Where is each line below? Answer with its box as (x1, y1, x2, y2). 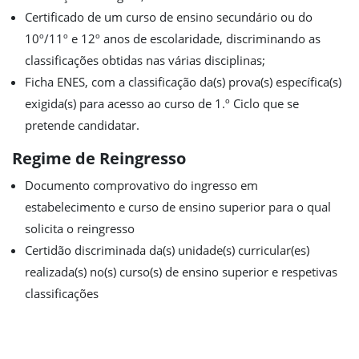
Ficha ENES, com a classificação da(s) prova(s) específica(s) (25, 74, 341, 90)
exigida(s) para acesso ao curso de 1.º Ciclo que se (25, 95, 299, 111)
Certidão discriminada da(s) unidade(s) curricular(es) (25, 242, 309, 258)
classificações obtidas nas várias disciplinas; (25, 52, 265, 68)
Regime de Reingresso (12, 147, 186, 169)
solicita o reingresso (25, 220, 135, 236)
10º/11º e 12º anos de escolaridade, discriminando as (25, 30, 321, 46)
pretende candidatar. (25, 117, 139, 133)
